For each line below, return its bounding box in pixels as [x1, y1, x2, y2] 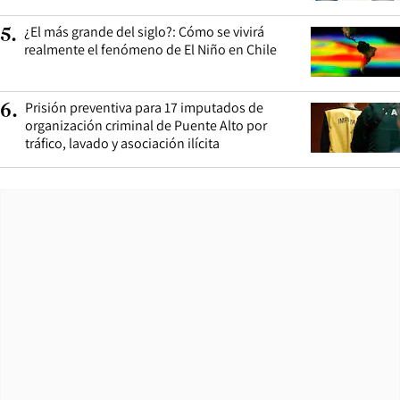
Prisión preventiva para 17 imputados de [25, 97, 263, 117]
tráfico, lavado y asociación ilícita [25, 133, 220, 153]
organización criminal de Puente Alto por [25, 115, 267, 135]
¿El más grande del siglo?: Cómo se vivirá [24, 21, 264, 41]
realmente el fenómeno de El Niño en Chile [24, 39, 277, 59]
